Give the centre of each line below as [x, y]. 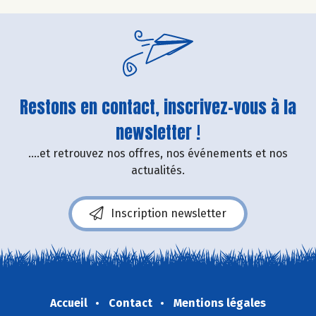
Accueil [69, 303]
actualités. [158, 171]
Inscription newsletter [169, 214]
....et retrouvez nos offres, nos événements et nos [158, 154]
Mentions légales [220, 303]
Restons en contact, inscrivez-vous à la [158, 108]
